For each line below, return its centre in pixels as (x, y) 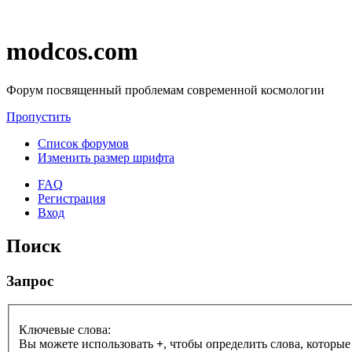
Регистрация (71, 198)
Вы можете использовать (88, 344)
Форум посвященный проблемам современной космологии (165, 90)
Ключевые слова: (65, 330)
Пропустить (38, 116)
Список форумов (83, 143)
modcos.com (72, 51)
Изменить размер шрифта (106, 157)
